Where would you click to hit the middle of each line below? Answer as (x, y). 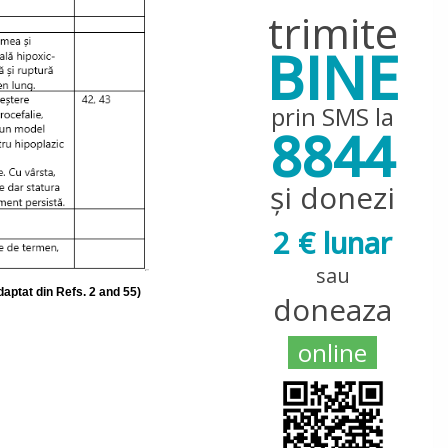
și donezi (332, 197)
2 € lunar (332, 242)
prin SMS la (332, 116)
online (332, 352)
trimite (332, 32)
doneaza (332, 309)
